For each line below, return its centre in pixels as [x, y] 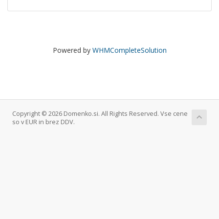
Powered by [72, 50]
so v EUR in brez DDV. [44, 122]
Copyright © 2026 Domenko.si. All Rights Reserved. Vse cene [100, 114]
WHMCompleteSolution [129, 50]
